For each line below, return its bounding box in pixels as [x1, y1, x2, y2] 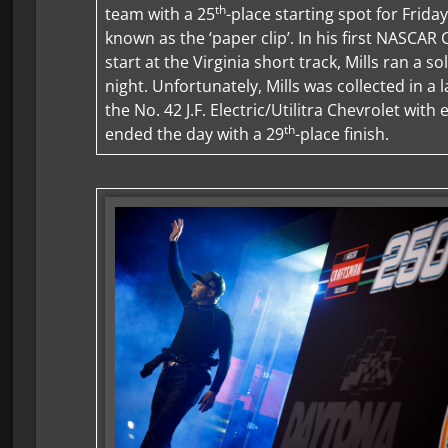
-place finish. [295, 123, 390, 146]
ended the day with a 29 [105, 123, 285, 146]
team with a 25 [105, 3, 216, 26]
